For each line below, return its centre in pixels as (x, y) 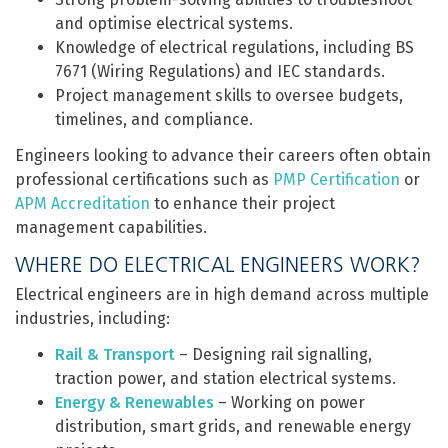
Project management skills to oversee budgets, (229, 95)
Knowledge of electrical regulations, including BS (234, 47)
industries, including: (92, 318)
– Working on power (289, 402)
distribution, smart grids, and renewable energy (233, 426)
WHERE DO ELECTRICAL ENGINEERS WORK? (218, 264)
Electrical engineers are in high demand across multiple (222, 294)
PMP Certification (336, 179)
